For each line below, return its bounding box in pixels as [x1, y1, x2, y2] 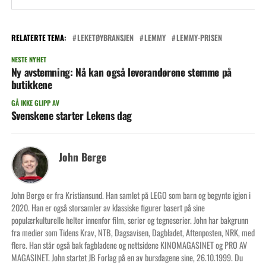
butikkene [11, 77, 52, 93]
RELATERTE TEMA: [11, 32, 66, 44]
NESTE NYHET [11, 55, 46, 65]
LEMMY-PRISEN [176, 32, 222, 44]
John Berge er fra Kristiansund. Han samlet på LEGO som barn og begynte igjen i [11, 189, 251, 202]
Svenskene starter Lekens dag [11, 107, 132, 123]
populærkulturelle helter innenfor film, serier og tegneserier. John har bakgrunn [11, 214, 248, 227]
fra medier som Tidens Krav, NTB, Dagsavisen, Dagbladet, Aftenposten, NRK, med [11, 226, 255, 239]
